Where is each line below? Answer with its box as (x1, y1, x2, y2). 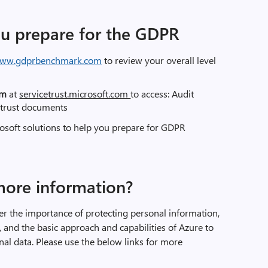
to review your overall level (102, 54, 217, 66)
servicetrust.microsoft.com (19, 87, 131, 100)
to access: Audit (130, 87, 194, 100)
